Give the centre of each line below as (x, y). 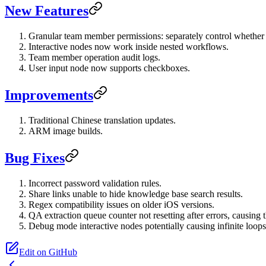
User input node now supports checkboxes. (109, 68)
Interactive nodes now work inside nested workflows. (129, 46)
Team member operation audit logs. (94, 57)
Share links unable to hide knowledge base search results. (136, 194)
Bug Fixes (35, 158)
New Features (47, 10)
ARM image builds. (66, 131)
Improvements (49, 95)
